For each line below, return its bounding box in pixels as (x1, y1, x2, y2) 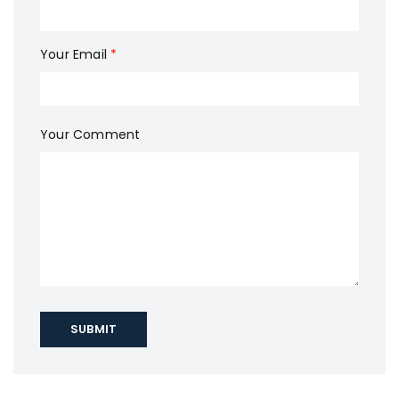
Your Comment (40, 126, 141, 143)
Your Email (40, 45, 111, 63)
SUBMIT (69, 321, 118, 338)
